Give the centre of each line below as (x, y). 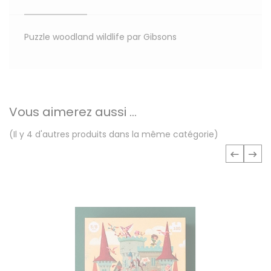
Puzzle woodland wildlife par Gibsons (100, 37)
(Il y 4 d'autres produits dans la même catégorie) (114, 135)
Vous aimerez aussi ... (73, 112)
